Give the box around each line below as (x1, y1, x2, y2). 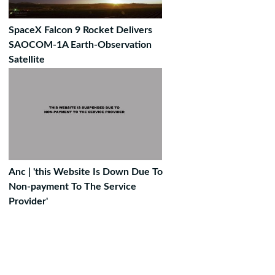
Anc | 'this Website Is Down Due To (9, 167, 163, 177)
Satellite (9, 55, 45, 64)
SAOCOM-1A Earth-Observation (9, 40, 152, 50)
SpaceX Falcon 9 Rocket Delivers (9, 25, 152, 35)
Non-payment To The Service (9, 182, 136, 192)
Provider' (9, 196, 48, 206)
